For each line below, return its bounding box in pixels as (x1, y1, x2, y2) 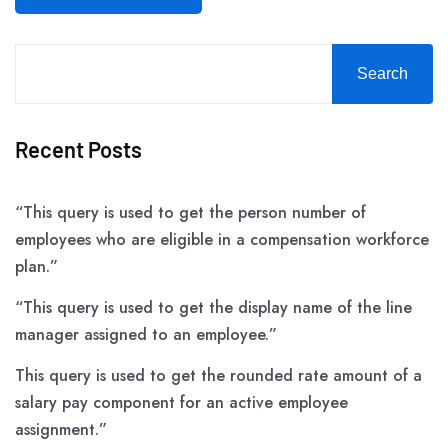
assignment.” (15, 418, 107, 442)
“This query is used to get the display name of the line (15, 296, 412, 320)
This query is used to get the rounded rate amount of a (15, 364, 422, 388)
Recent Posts (15, 136, 142, 163)
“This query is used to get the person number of (15, 201, 366, 225)
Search (357, 65, 408, 83)
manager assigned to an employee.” (15, 323, 277, 347)
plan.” (15, 255, 58, 279)
